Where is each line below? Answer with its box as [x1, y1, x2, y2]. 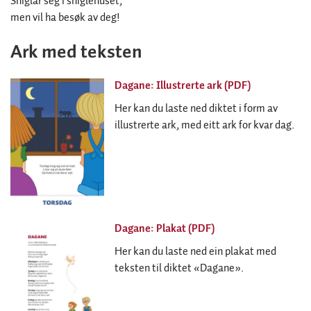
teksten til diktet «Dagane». [115, 259, 244, 277]
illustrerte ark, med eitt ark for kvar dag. [115, 116, 294, 134]
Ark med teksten [10, 37, 142, 67]
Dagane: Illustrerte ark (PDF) [115, 76, 251, 94]
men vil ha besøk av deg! [10, 8, 119, 26]
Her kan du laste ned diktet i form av [115, 99, 278, 117]
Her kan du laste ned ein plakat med [115, 242, 276, 260]
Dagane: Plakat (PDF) [115, 219, 215, 237]
